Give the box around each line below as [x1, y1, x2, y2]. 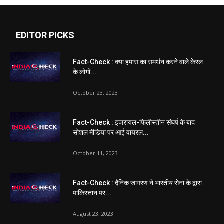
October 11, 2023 [73, 149, 118, 157]
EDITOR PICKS [16, 30, 74, 40]
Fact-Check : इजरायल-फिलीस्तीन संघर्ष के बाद [73, 118, 195, 126]
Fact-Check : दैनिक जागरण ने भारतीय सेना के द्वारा [73, 179, 202, 187]
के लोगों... [73, 68, 96, 76]
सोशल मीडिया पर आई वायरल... [73, 128, 149, 136]
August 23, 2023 [73, 210, 113, 217]
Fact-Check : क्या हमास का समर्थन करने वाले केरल [73, 58, 203, 66]
